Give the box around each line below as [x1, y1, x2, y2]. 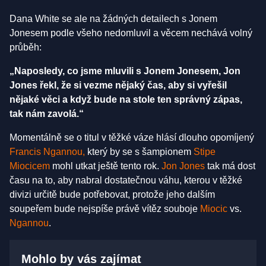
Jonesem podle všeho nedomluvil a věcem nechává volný [9, 28, 252, 39]
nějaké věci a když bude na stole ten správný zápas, [9, 94, 242, 105]
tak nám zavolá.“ [9, 109, 84, 119]
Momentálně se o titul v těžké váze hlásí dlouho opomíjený [9, 132, 254, 143]
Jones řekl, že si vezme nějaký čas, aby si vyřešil [9, 80, 227, 91]
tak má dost [205, 161, 255, 172]
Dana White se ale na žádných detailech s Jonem [9, 14, 217, 24]
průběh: [9, 42, 42, 53]
